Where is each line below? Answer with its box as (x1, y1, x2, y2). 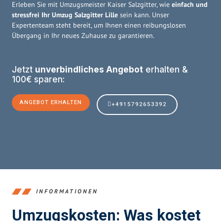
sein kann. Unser (118, 10, 169, 19)
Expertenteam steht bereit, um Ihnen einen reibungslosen (12, 20, 186, 30)
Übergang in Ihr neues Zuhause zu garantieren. (12, 31, 154, 40)
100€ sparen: (12, 74, 65, 84)
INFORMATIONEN (36, 187, 98, 195)
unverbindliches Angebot (35, 64, 143, 74)
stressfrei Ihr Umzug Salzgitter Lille (12, 10, 118, 19)
